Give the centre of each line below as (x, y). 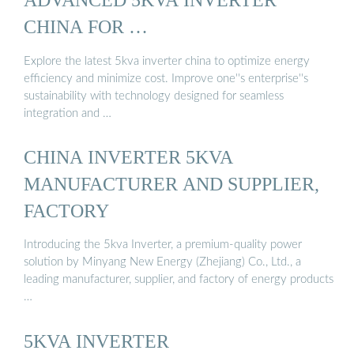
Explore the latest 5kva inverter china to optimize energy (167, 61)
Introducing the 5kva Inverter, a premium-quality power (163, 245)
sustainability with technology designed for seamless (154, 96)
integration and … (68, 113)
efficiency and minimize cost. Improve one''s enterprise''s (166, 78)
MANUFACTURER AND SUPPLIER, (171, 183)
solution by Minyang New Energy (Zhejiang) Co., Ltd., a (162, 262)
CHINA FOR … (86, 27)
